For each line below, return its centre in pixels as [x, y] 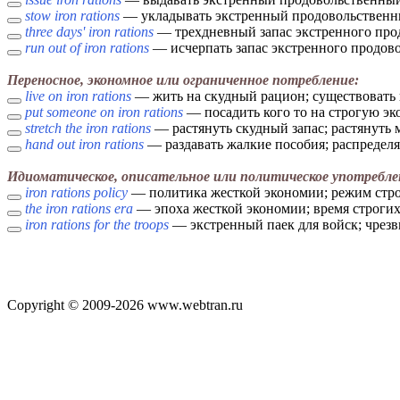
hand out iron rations [84, 145]
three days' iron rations [89, 32]
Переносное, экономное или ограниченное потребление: [183, 80]
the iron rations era [79, 209]
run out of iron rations [87, 48]
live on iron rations [78, 96]
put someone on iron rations [104, 112]
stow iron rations [72, 16]
